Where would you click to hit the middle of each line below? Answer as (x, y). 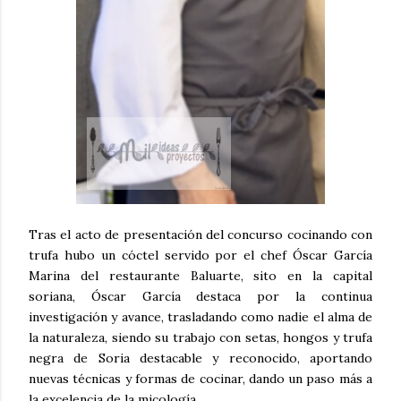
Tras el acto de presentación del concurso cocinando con (200, 235)
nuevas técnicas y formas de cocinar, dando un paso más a (200, 379)
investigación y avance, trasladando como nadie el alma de (200, 317)
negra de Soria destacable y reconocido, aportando (200, 358)
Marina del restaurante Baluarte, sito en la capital (200, 276)
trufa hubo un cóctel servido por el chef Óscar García (200, 256)
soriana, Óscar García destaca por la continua (200, 297)
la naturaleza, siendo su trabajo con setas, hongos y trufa (200, 338)
